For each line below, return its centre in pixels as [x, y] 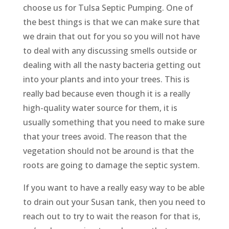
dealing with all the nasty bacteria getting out [112, 65]
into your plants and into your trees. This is [106, 79]
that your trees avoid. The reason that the [105, 137]
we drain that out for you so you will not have [111, 37]
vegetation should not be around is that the [108, 151]
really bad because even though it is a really [106, 94]
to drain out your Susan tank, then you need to [114, 202]
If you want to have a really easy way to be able [113, 188]
